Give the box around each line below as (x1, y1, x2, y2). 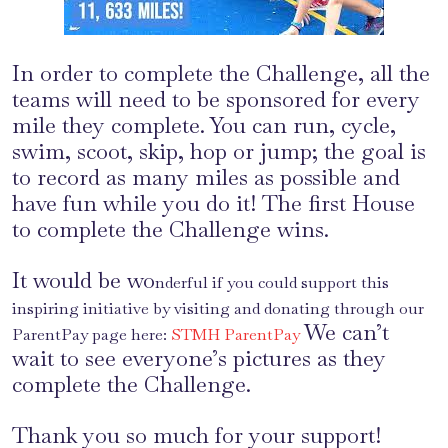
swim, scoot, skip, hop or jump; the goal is (12, 137, 426, 166)
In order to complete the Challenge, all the (12, 59, 430, 88)
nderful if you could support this (155, 272, 389, 294)
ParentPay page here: (12, 324, 171, 346)
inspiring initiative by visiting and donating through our (12, 298, 424, 320)
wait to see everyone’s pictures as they (12, 344, 386, 373)
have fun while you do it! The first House (12, 189, 415, 218)
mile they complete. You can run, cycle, (12, 111, 396, 140)
